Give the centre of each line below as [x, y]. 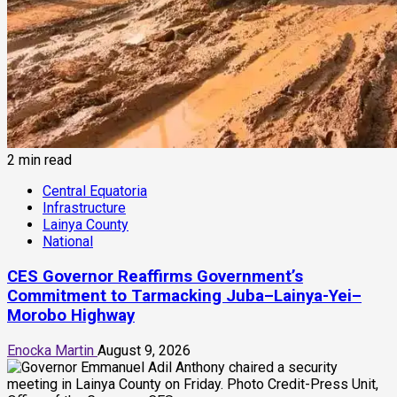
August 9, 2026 [144, 350]
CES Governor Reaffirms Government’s [155, 277]
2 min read [39, 160]
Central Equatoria [95, 191]
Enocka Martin [52, 350]
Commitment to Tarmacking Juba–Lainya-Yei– [184, 296]
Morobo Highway [71, 316]
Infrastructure [84, 208]
